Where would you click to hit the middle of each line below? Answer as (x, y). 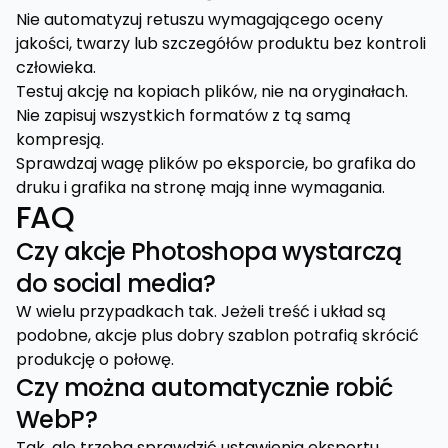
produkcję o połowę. (95, 360)
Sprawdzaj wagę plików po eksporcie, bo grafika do (216, 164)
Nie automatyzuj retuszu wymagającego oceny (199, 20)
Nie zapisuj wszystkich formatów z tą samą (183, 116)
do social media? (116, 284)
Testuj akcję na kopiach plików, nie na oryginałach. (212, 92)
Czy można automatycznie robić (204, 388)
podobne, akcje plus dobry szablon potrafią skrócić (217, 336)
